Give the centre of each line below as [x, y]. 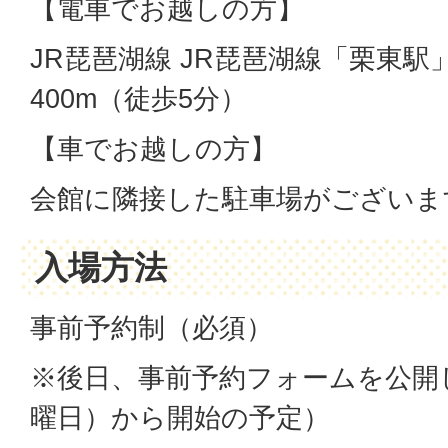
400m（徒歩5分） [138, 99]
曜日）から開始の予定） [180, 418]
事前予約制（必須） [151, 328]
